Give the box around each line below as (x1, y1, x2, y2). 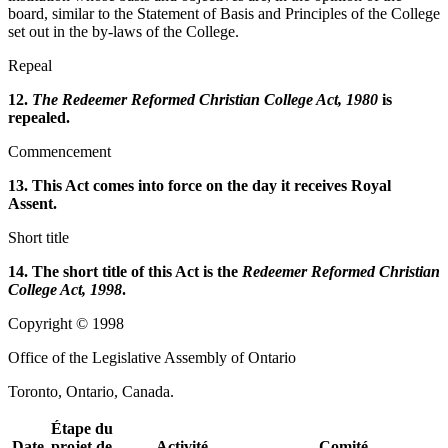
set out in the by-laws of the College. (8, 23, 239, 41)
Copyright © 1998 (8, 315, 124, 333)
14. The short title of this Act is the (8, 263, 242, 281)
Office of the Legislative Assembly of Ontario (8, 349, 296, 367)
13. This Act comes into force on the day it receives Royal (8, 177, 391, 195)
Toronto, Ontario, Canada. (8, 383, 174, 401)
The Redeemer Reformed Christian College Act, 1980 (32, 91, 378, 109)
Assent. (8, 195, 57, 213)
